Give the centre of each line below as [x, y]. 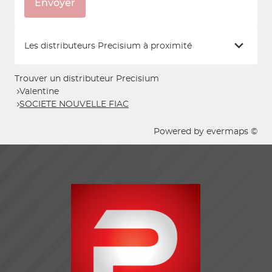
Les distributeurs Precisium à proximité [108, 46]
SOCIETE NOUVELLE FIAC [74, 104]
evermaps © [232, 132]
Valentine [39, 91]
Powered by [180, 132]
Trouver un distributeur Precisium [87, 79]
